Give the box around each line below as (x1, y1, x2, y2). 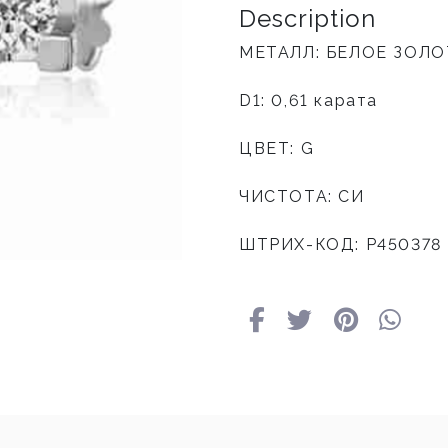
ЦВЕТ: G (239, 139, 315, 159)
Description (239, 4, 376, 34)
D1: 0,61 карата (239, 91, 378, 111)
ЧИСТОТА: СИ (239, 187, 365, 207)
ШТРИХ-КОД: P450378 (239, 235, 442, 255)
